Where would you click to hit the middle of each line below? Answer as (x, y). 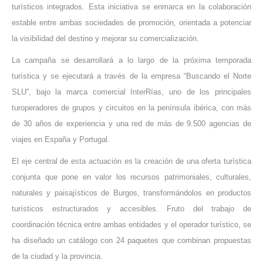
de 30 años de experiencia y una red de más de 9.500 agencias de (131, 123)
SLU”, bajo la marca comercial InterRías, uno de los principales (131, 92)
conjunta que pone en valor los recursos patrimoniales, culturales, (131, 177)
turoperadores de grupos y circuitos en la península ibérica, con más (131, 107)
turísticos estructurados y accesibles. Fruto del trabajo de (131, 208)
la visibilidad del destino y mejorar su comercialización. (105, 38)
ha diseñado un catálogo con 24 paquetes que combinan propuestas (131, 240)
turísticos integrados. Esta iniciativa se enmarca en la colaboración (131, 6)
